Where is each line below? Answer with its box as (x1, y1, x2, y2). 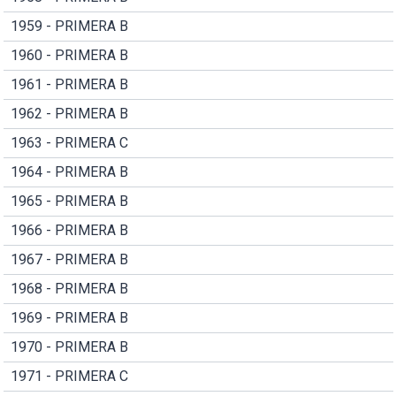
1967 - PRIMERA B (10, 250, 128, 268)
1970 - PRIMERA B (10, 338, 128, 355)
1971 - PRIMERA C (10, 367, 128, 385)
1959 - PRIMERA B (10, 17, 128, 34)
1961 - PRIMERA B (10, 75, 128, 93)
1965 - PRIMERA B (10, 192, 128, 209)
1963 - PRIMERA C (10, 133, 128, 151)
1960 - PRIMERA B (10, 46, 128, 64)
